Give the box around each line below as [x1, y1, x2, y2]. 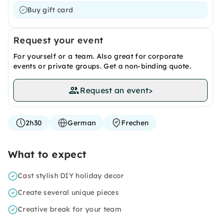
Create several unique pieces [18, 188, 119, 197]
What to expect [8, 148, 87, 160]
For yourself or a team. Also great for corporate [13, 52, 184, 61]
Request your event [13, 35, 104, 46]
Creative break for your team [18, 205, 121, 214]
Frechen [121, 118, 149, 127]
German [68, 118, 96, 127]
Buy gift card [27, 5, 74, 14]
